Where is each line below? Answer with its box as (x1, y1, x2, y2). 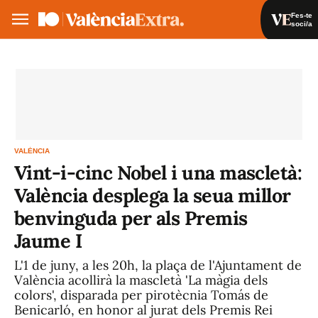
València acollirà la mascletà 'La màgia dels (14, 272, 268, 288)
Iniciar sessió (210, 51, 270, 62)
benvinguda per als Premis (14, 206, 248, 230)
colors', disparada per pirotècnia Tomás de (14, 287, 268, 303)
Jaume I (14, 229, 82, 253)
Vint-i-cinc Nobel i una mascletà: (14, 160, 302, 185)
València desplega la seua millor (14, 183, 291, 207)
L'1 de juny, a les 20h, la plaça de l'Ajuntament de (14, 257, 302, 273)
